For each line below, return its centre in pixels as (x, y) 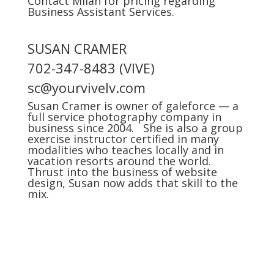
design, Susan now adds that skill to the (132, 183)
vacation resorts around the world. (120, 161)
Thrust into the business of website (122, 172)
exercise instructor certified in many (123, 139)
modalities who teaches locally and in (125, 150)
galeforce (190, 106)
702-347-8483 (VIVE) (91, 68)
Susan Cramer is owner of (96, 106)
